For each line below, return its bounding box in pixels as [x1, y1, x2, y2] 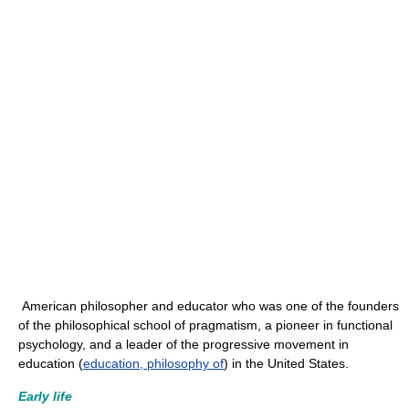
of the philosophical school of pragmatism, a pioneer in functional [18, 318, 393, 332]
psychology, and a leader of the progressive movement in [18, 337, 349, 351]
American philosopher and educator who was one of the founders [18, 299, 399, 313]
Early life [18, 389, 72, 404]
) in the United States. [224, 356, 349, 371]
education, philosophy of [83, 356, 224, 371]
